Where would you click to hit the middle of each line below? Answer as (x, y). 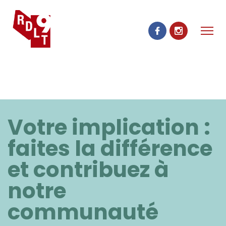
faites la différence (110, 149)
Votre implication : (109, 127)
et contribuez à (88, 170)
